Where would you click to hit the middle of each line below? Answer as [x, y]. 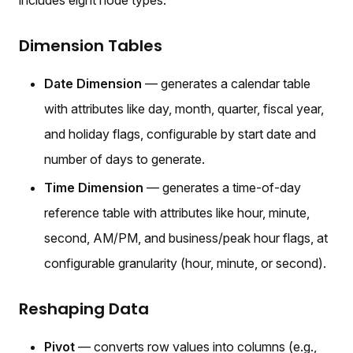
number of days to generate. [124, 159]
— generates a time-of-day [222, 187]
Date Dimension [93, 83]
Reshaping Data [84, 308]
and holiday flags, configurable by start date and [180, 134]
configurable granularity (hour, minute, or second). [185, 263]
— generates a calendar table [226, 83]
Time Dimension [94, 187]
